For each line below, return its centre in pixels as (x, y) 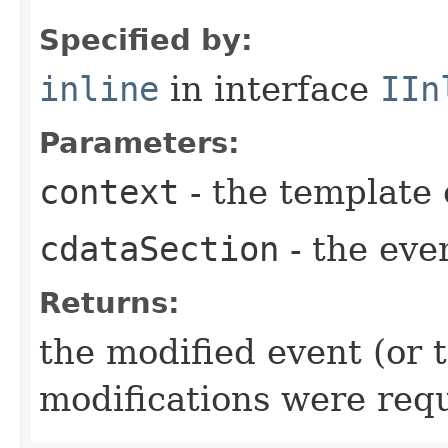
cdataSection (159, 248)
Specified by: (146, 39)
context (109, 191)
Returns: (109, 302)
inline (99, 88)
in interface (269, 88)
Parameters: (139, 142)
